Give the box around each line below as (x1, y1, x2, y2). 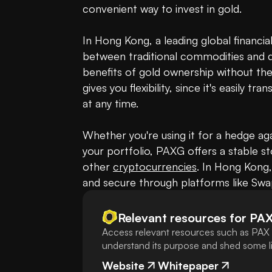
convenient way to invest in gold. (83, 2, 245, 16)
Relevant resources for (118, 209, 246, 225)
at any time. (83, 97, 141, 110)
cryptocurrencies (113, 160, 197, 174)
